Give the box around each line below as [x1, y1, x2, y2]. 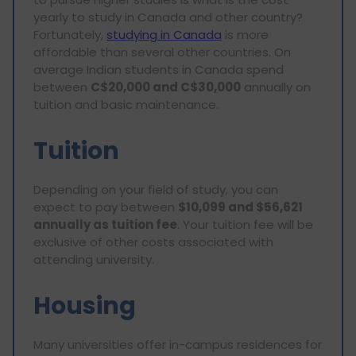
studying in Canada [106, 26, 222, 43]
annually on [241, 79, 311, 95]
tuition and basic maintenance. [33, 96, 219, 113]
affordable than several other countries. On [33, 44, 291, 60]
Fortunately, [33, 26, 106, 43]
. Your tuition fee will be [177, 215, 313, 233]
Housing [33, 288, 136, 323]
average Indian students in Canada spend [33, 61, 284, 78]
